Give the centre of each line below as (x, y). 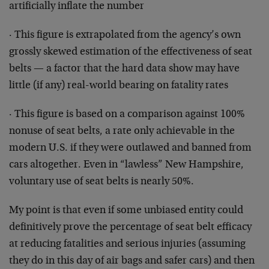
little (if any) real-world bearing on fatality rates (119, 86)
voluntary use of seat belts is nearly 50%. (101, 182)
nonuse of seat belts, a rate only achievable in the (122, 132)
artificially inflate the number (77, 7)
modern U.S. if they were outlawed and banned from (130, 149)
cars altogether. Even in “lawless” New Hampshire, (126, 165)
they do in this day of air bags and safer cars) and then (132, 261)
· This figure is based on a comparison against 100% (127, 115)
